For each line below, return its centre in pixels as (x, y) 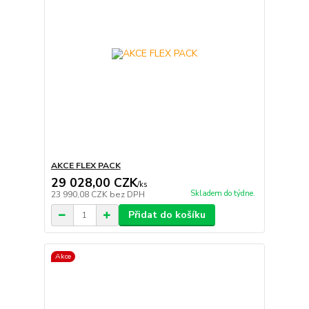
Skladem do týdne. (222, 193)
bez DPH (127, 195)
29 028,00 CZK (94, 183)
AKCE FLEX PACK (86, 166)
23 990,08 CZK (80, 195)
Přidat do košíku (167, 215)
